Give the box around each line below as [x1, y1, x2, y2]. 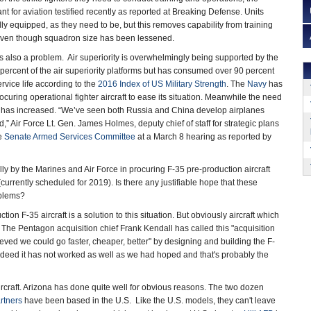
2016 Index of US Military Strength [98, 79, 226, 89]
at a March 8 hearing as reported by [135, 132, 271, 142]
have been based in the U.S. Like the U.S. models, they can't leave [22, 296, 276, 305]
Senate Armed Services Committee [4, 132, 135, 142]
